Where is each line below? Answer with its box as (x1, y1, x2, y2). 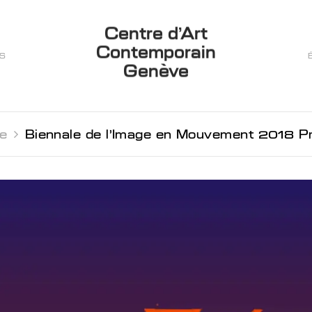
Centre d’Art (104, 19, 208, 48)
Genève (123, 56, 189, 86)
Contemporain (96, 38, 216, 67)
